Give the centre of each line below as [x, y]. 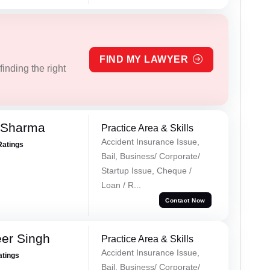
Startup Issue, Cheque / [146, 171]
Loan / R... [121, 185]
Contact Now [185, 200]
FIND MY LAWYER [144, 60]
